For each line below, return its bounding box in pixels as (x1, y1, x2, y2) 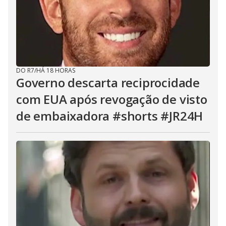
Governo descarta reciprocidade (16, 74, 200, 91)
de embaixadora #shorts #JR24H (16, 107, 203, 125)
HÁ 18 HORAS (36, 66, 75, 75)
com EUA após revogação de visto (16, 91, 207, 108)
